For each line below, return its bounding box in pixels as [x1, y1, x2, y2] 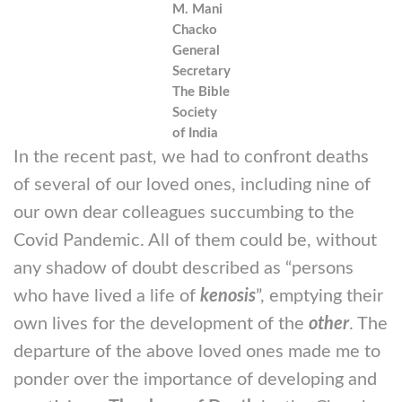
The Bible [171, 85, 230, 99]
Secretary [171, 65, 231, 78]
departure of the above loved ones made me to [13, 343, 380, 361]
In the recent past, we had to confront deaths [13, 148, 369, 166]
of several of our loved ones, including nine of [13, 176, 371, 194]
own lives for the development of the [13, 315, 309, 333]
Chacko [171, 23, 217, 37]
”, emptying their [256, 287, 383, 305]
